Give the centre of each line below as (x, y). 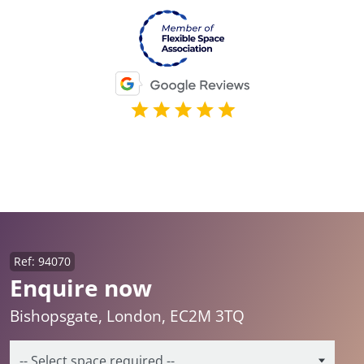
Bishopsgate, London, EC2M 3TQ (127, 316)
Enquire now (81, 288)
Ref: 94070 (42, 262)
